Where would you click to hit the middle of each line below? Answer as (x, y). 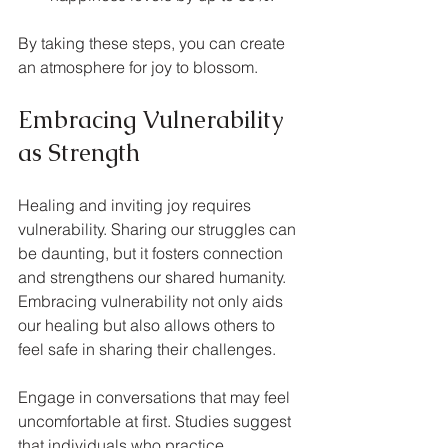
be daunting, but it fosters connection (152, 253)
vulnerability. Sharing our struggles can (159, 229)
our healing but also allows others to (148, 325)
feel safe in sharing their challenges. (147, 349)
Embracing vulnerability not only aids (152, 301)
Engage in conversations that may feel (156, 397)
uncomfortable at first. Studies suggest (156, 421)
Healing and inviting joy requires (136, 205)
